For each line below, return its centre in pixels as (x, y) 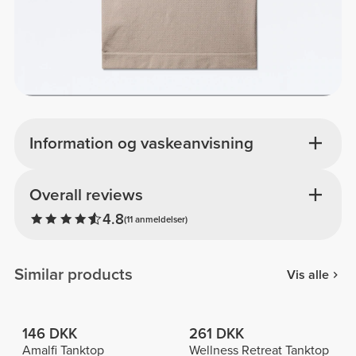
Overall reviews (86, 195)
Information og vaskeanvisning (141, 144)
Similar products (74, 275)
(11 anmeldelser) (155, 220)
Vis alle (308, 275)
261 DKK (216, 334)
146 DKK (49, 334)
